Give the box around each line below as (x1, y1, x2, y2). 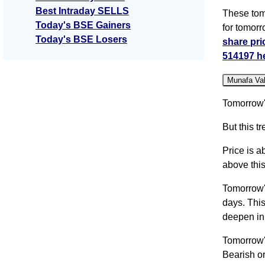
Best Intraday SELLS (35, 6, 129, 17)
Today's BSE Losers (35, 34, 127, 45)
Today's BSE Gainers (35, 20, 131, 31)
